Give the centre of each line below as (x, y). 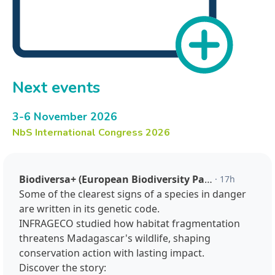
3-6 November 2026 (65, 117)
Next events (56, 88)
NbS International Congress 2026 (91, 133)
